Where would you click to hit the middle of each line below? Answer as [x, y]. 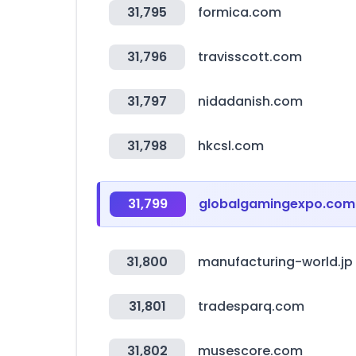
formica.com [240, 12]
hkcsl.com [231, 146]
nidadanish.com [250, 101]
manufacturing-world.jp [275, 262]
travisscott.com [250, 57]
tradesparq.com [251, 306]
